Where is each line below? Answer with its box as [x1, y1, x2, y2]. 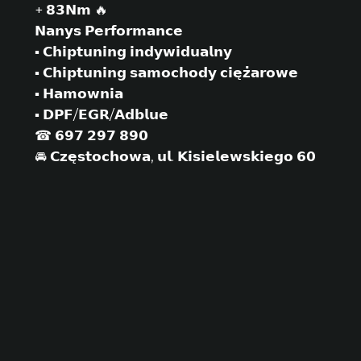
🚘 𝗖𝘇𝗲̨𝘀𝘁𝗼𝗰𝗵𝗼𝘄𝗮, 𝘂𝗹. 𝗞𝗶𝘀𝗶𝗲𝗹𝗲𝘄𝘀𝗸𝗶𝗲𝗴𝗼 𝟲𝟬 [34, 148, 316, 165]
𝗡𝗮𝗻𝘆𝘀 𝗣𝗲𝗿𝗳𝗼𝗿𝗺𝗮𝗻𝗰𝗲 [34, 23, 183, 39]
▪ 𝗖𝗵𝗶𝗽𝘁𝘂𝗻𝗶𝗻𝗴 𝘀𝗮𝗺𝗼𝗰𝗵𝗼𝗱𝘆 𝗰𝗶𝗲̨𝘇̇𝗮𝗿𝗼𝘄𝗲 [34, 64, 298, 81]
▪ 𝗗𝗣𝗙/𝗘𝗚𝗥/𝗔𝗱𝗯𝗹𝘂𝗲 [34, 106, 168, 123]
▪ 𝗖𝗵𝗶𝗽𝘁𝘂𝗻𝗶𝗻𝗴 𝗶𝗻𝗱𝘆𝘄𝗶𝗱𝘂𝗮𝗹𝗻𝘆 [34, 44, 232, 60]
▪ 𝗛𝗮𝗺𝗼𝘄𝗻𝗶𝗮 [34, 85, 123, 102]
